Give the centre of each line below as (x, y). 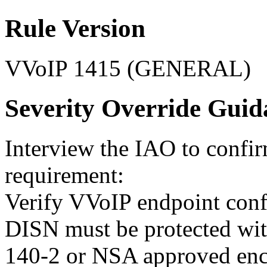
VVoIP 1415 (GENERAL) (128, 68)
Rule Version (75, 28)
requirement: (64, 175)
